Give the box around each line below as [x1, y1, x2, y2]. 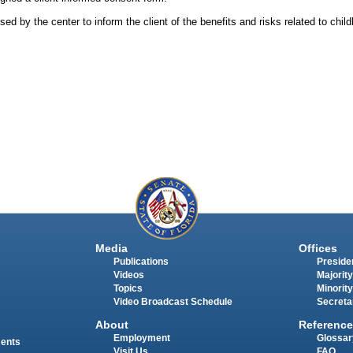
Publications [113, 257, 169, 267]
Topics [113, 284, 143, 294]
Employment [113, 333, 170, 343]
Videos [113, 270, 144, 281]
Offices [298, 242, 337, 255]
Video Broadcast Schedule [113, 297, 232, 307]
